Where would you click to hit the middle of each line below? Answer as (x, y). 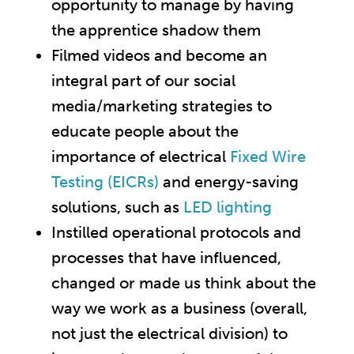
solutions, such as (117, 207)
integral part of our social (143, 81)
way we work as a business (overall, (179, 309)
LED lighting (228, 207)
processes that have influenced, (166, 258)
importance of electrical (141, 157)
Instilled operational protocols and (176, 233)
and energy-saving (229, 182)
